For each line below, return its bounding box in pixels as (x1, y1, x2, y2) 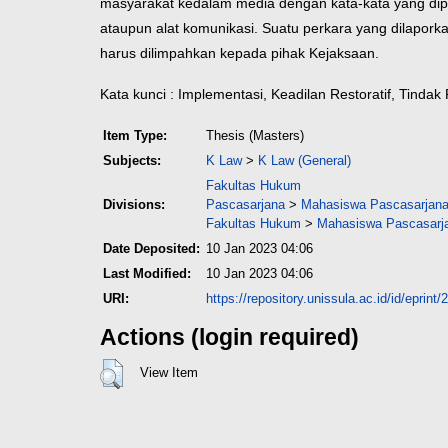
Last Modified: (103, 266, 191, 282)
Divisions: (103, 197, 165, 213)
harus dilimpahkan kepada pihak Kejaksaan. (100, 45, 379, 62)
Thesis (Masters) (206, 128, 304, 144)
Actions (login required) (100, 324, 359, 351)
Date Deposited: (103, 241, 200, 257)
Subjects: (103, 153, 161, 169)
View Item (139, 365, 198, 381)
